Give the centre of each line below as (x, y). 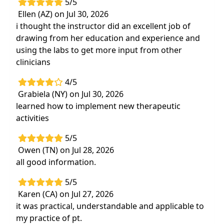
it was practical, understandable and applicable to (110, 206)
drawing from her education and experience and (108, 38)
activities (32, 118)
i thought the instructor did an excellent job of (103, 26)
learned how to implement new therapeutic (98, 106)
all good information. (56, 162)
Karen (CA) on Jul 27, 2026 (66, 194)
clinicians (33, 62)
